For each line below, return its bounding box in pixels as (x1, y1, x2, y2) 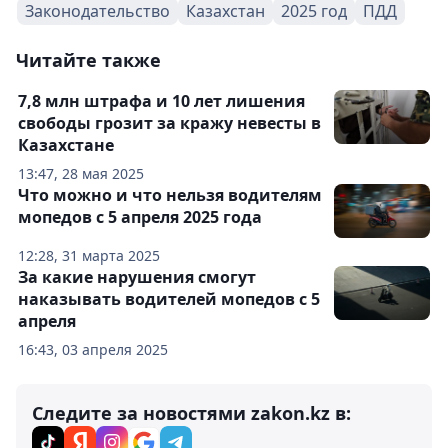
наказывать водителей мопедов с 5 (18, 287, 320, 310)
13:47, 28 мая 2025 (18, 163, 144, 183)
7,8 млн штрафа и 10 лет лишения (18, 89, 305, 112)
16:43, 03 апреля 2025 (18, 339, 168, 359)
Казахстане (18, 133, 114, 156)
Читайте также (16, 47, 161, 72)
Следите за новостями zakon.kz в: (32, 400, 351, 425)
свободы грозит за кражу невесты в (18, 111, 321, 134)
